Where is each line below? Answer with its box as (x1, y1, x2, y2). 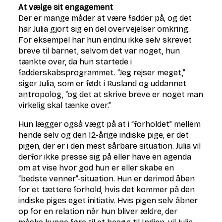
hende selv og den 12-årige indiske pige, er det (18, 130, 189, 140)
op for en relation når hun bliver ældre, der (18, 207, 178, 216)
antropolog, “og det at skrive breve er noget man (18, 90, 204, 99)
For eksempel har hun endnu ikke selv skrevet (18, 35, 192, 45)
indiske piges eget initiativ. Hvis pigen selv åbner (18, 196, 198, 205)
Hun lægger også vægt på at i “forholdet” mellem (18, 119, 201, 129)
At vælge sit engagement (18, 2, 113, 12)
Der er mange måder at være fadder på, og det (18, 13, 192, 23)
